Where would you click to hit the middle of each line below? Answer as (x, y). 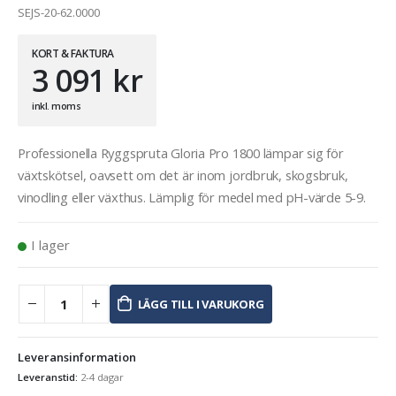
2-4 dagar (102, 377)
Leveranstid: (49, 377)
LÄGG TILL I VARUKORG (201, 304)
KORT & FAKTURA (73, 53)
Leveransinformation (77, 357)
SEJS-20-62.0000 (59, 12)
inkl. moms (57, 106)
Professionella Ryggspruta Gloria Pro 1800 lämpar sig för (181, 153)
